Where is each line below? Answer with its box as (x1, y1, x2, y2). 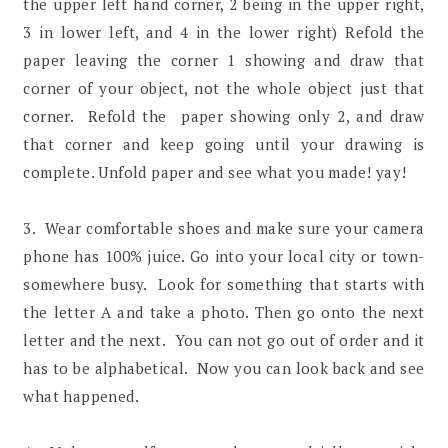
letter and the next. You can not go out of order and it (23, 329, 425, 350)
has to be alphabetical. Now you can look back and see (23, 357, 425, 378)
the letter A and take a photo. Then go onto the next (23, 301, 425, 322)
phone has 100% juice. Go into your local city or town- (23, 245, 425, 266)
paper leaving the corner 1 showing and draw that (23, 49, 425, 70)
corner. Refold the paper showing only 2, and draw (23, 105, 425, 126)
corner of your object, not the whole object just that (23, 77, 425, 98)
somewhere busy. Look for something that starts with (23, 273, 425, 294)
